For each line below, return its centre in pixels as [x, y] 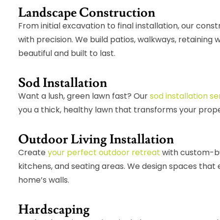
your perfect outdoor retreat [104, 153]
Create [33, 153]
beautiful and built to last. [67, 54]
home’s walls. [44, 180]
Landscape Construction [87, 13]
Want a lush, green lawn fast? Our [84, 96]
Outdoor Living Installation [96, 140]
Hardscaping [54, 210]
